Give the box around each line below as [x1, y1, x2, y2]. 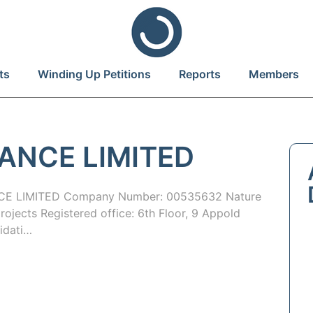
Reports [179, 67, 221, 81]
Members [249, 67, 299, 81]
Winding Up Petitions [38, 67, 151, 81]
